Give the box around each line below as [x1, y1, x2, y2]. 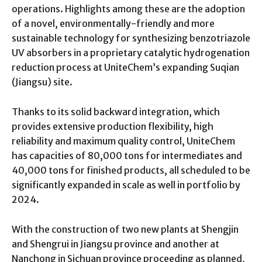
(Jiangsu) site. [12, 75, 73, 88]
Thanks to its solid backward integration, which [12, 105, 220, 118]
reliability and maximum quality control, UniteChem [12, 135, 235, 147]
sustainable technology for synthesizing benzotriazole [12, 32, 250, 44]
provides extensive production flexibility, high [12, 120, 213, 132]
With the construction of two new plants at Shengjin [12, 223, 239, 235]
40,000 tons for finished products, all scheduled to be [12, 164, 250, 176]
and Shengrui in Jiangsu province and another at [12, 237, 219, 250]
